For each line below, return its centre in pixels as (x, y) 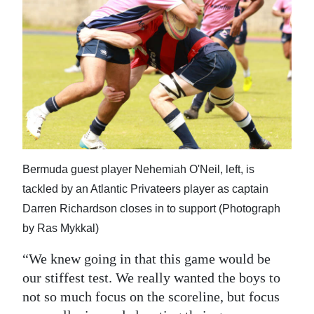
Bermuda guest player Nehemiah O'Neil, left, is (138, 169)
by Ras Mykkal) (61, 228)
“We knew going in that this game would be (146, 258)
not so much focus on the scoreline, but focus (151, 296)
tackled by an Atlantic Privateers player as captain (145, 189)
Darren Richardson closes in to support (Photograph (151, 208)
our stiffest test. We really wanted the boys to (151, 277)
